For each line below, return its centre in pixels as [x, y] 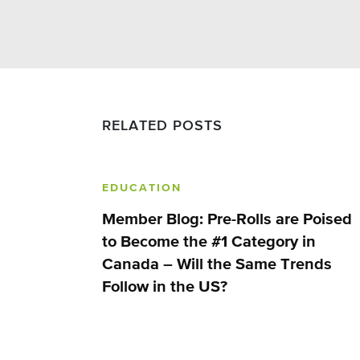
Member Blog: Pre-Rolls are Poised [227, 219]
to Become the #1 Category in [209, 242]
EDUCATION [142, 188]
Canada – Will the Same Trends [217, 264]
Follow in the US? [165, 287]
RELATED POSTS [162, 126]
